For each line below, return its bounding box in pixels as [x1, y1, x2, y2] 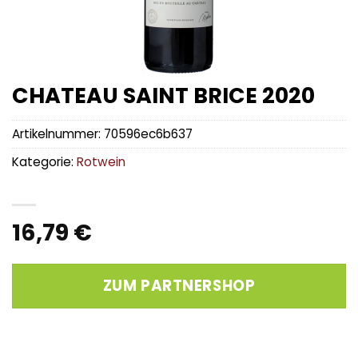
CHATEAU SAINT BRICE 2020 [12, 81, 315, 110]
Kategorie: [12, 153, 77, 171]
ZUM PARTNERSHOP [102, 275, 256, 297]
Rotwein [77, 153, 125, 171]
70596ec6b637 [104, 125, 193, 143]
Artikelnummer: [12, 125, 104, 143]
